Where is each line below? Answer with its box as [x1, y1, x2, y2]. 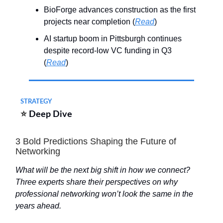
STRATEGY [20, 99, 52, 105]
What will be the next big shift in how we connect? [15, 166, 190, 175]
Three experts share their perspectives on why [15, 178, 178, 187]
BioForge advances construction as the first [44, 5, 196, 14]
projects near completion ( [44, 17, 135, 26]
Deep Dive [29, 110, 72, 119]
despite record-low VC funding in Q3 [44, 46, 172, 55]
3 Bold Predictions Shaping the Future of [15, 136, 176, 147]
